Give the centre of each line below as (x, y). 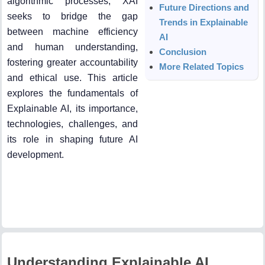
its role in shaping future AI (73, 139)
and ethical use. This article (73, 77)
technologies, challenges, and (73, 124)
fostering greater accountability (73, 62)
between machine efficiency (73, 31)
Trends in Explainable (204, 22)
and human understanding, (73, 47)
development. (35, 154)
